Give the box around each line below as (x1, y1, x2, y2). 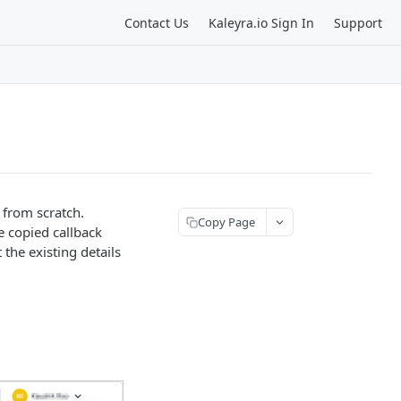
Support (334, 13, 382, 31)
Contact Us (124, 13, 189, 31)
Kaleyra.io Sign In (209, 13, 314, 31)
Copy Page (198, 213, 255, 230)
